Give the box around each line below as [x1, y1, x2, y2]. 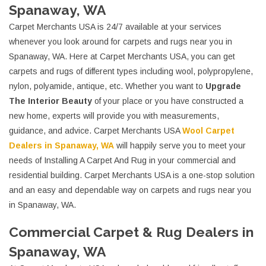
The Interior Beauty [9, 96, 92, 106]
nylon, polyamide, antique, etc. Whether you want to [9, 81, 205, 91]
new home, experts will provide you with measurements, [9, 111, 219, 121]
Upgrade [205, 81, 241, 91]
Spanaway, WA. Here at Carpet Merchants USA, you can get [9, 52, 235, 62]
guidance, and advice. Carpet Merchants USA [9, 126, 182, 136]
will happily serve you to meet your [114, 141, 246, 151]
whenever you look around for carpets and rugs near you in [9, 37, 232, 47]
